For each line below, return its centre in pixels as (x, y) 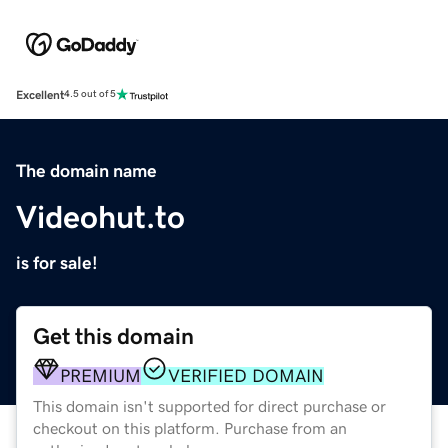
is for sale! (57, 262)
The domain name (86, 170)
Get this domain (113, 336)
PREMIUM (100, 375)
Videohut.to (100, 216)
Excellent (40, 94)
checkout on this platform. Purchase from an (190, 427)
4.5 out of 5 (90, 94)
